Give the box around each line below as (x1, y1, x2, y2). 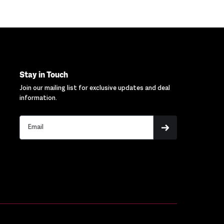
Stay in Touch (19, 71, 68, 80)
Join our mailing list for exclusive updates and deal (19, 85, 170, 92)
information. (19, 95, 57, 102)
